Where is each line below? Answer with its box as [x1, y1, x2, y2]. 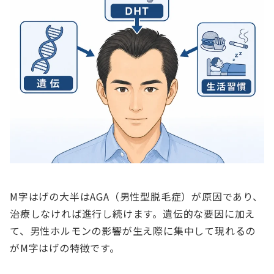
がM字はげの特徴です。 [10, 240, 120, 256]
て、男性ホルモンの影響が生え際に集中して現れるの [10, 223, 256, 239]
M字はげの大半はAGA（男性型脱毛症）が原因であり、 [10, 189, 263, 204]
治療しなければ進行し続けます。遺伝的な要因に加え [10, 206, 256, 221]
